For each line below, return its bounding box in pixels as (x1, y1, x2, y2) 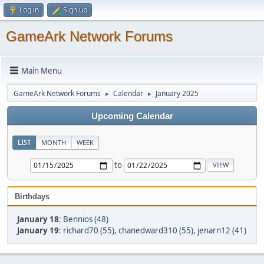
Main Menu (21, 65, 62, 76)
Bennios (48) (63, 214, 108, 225)
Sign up (63, 5, 87, 15)
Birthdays (15, 192, 49, 201)
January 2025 (156, 88, 199, 98)
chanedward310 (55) (118, 225, 193, 236)
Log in (19, 5, 39, 15)
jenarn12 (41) (197, 225, 246, 236)
